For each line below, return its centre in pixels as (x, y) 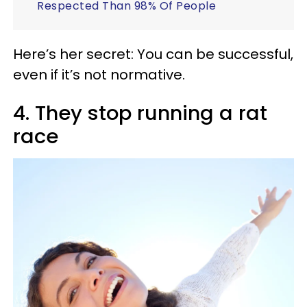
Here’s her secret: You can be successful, (153, 54)
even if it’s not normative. (99, 75)
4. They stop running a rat (140, 113)
